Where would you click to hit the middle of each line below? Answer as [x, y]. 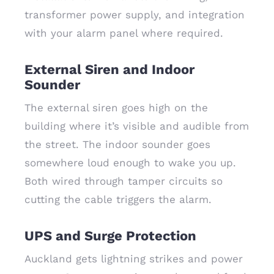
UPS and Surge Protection [110, 236]
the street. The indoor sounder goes [117, 144]
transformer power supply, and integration [135, 15]
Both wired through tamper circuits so [124, 181]
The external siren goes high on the [116, 108]
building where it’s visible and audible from [137, 126]
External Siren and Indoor [109, 69]
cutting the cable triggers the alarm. [118, 199]
